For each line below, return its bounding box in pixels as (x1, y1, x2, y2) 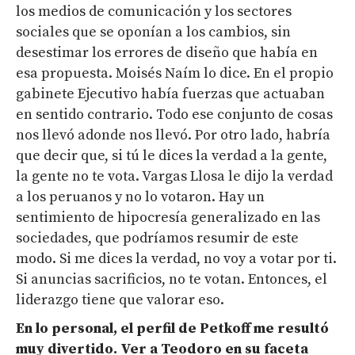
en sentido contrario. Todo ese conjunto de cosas (16, 105, 333, 124)
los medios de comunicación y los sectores (16, 2, 292, 21)
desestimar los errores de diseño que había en (16, 44, 318, 63)
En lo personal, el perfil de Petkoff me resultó (16, 319, 329, 338)
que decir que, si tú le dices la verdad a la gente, (16, 147, 327, 166)
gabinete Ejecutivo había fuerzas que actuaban (16, 85, 325, 104)
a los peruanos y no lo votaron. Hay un (16, 188, 265, 207)
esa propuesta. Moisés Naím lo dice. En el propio (16, 64, 334, 83)
